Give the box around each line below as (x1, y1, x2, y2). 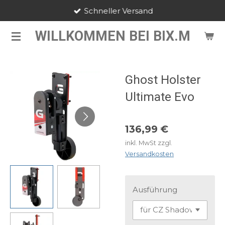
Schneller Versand (84, 6, 153, 16)
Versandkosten (125, 150, 174, 158)
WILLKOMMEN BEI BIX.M (35, 28, 190, 44)
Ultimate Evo (125, 89, 194, 104)
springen (5, 34, 36, 43)
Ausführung (133, 185, 177, 194)
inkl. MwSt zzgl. (125, 139, 172, 147)
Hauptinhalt (5, 21, 45, 29)
